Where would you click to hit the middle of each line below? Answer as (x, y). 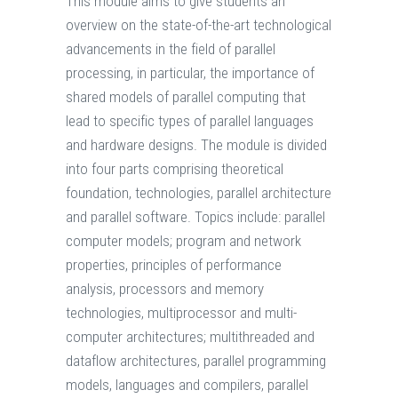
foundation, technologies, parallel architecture (199, 193)
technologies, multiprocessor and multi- (181, 313)
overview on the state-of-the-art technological (199, 25)
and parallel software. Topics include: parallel (195, 217)
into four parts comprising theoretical (175, 169)
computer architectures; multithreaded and (190, 337)
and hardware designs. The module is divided (196, 145)
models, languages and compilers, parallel (187, 385)
